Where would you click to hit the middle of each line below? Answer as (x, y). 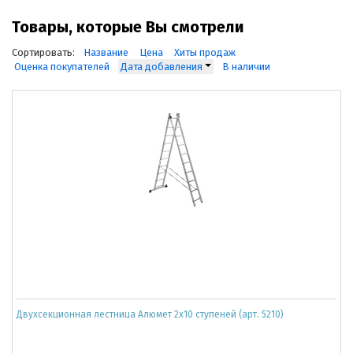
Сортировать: (43, 52)
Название (106, 52)
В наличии (246, 66)
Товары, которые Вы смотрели (128, 26)
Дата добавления (163, 66)
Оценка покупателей (62, 66)
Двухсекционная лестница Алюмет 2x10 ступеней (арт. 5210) (150, 314)
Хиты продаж (205, 52)
